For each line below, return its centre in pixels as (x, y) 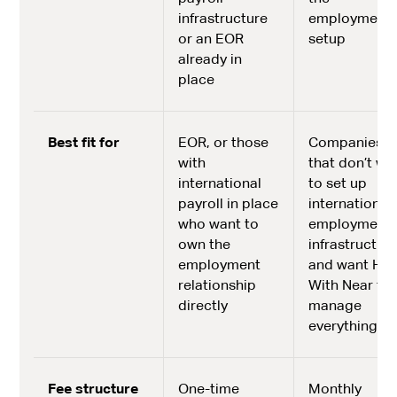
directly (202, 305)
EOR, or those (223, 142)
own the (204, 244)
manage (335, 305)
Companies (345, 142)
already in (210, 59)
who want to (218, 224)
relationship (217, 285)
